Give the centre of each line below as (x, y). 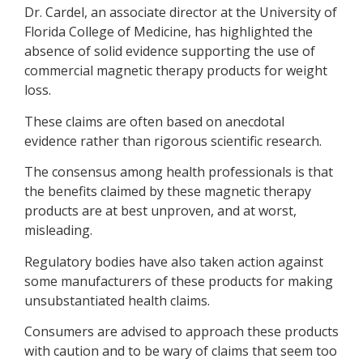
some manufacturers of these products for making (179, 281)
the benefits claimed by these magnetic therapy (168, 192)
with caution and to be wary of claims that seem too (181, 350)
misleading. (58, 231)
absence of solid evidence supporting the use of (170, 51)
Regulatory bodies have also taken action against (174, 261)
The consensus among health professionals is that (179, 172)
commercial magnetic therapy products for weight (176, 71)
